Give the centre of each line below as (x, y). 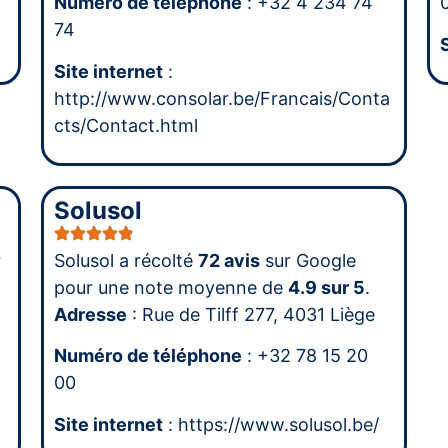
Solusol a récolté (125, 261)
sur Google (307, 261)
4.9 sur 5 (326, 288)
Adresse (90, 315)
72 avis (228, 261)
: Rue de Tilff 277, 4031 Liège (250, 315)
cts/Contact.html (125, 125)
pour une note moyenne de (170, 288)
